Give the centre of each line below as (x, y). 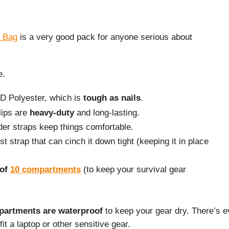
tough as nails (112, 98)
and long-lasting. (107, 112)
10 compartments (45, 169)
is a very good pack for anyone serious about (105, 37)
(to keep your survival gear (133, 169)
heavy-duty (52, 112)
